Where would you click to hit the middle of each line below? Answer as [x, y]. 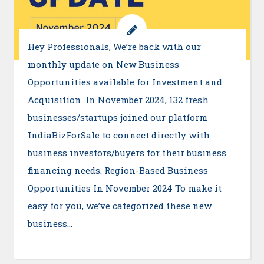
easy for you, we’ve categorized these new [119, 206]
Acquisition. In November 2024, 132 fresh [118, 100]
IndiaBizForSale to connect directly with [118, 135]
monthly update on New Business [103, 65]
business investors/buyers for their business [127, 153]
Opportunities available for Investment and [125, 82]
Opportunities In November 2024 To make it [124, 188]
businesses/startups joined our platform [117, 118]
